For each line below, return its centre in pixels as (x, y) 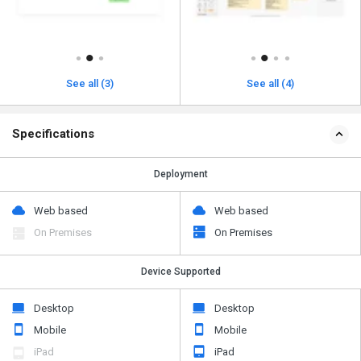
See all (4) (270, 83)
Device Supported (180, 271)
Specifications (53, 133)
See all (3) (90, 83)
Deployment (180, 174)
